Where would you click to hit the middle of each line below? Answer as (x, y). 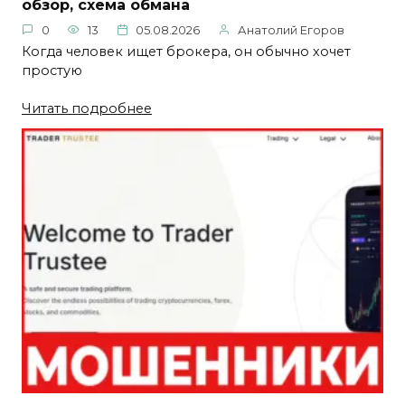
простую (52, 70)
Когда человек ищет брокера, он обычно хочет (186, 51)
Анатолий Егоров (291, 30)
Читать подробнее (87, 108)
